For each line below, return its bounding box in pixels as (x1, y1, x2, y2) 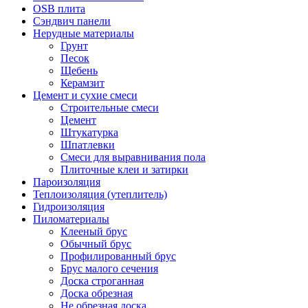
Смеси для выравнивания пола (60, 151, 206, 163)
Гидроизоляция (33, 200, 104, 212)
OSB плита (33, 2, 85, 14)
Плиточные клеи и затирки (60, 163, 188, 175)
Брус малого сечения (60, 262, 158, 274)
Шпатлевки (60, 138, 115, 151)
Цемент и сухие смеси (33, 89, 137, 101)
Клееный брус (60, 225, 127, 237)
